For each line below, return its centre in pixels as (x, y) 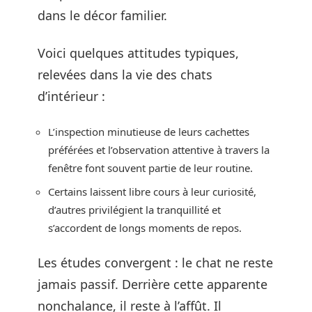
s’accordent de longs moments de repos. (145, 227)
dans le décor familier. (102, 15)
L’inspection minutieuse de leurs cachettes (149, 132)
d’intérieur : (71, 96)
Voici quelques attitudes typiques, (138, 53)
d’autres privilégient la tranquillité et (134, 209)
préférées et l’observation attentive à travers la (159, 150)
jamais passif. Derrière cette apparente (153, 284)
